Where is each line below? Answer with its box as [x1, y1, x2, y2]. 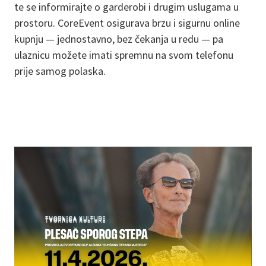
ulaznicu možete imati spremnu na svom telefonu [14, 48, 233, 62]
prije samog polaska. [14, 64, 106, 78]
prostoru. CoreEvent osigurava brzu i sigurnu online [14, 16, 240, 30]
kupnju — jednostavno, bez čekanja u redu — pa [14, 32, 223, 46]
